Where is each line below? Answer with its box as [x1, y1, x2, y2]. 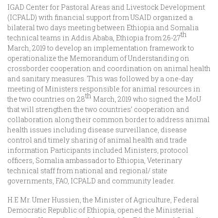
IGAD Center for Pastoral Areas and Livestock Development [7, 2, 205, 12]
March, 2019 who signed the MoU [91, 94, 201, 104]
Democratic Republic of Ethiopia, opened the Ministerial [7, 205, 194, 215]
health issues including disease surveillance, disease [7, 125, 187, 134]
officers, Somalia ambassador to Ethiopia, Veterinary [7, 155, 182, 165]
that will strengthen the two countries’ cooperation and [7, 104, 189, 114]
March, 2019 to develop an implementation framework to [7, 43, 194, 53]
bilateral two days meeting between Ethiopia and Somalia [7, 22, 199, 32]
